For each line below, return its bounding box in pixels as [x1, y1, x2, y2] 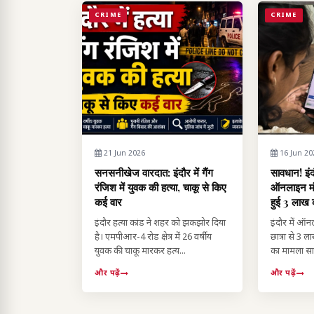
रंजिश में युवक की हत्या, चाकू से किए [95, 180, 226, 195]
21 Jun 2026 [102, 149, 145, 159]
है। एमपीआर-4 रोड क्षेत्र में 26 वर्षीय [95, 231, 212, 244]
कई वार [95, 195, 122, 210]
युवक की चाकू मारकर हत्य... [95, 245, 186, 258]
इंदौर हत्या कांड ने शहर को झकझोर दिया [95, 217, 226, 230]
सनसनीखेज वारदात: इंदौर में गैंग [95, 165, 213, 180]
